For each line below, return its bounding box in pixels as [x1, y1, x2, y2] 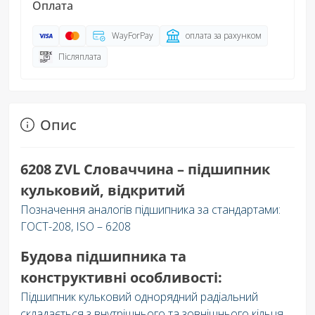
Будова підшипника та [20, 246, 186, 266]
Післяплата [58, 50, 101, 63]
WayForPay [112, 29, 153, 41]
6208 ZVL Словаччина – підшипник [20, 159, 270, 179]
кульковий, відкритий [20, 180, 185, 200]
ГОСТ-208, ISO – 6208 [20, 218, 131, 234]
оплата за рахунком [186, 29, 262, 41]
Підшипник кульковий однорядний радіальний [20, 288, 258, 304]
